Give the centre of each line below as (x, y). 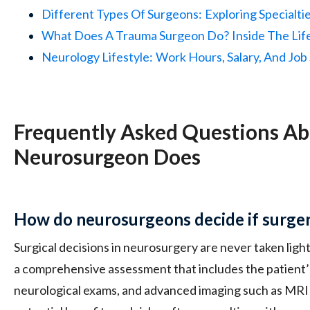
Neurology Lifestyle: (97, 56)
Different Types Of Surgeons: (122, 13)
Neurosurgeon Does (107, 156)
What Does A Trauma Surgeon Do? (135, 35)
